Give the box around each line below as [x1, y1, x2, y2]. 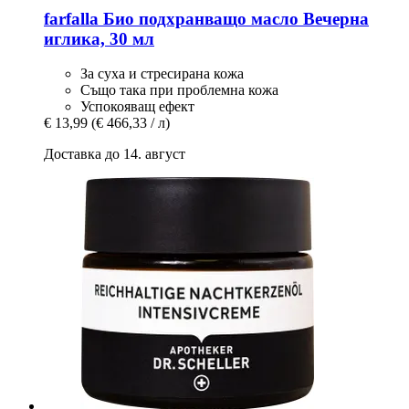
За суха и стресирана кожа [80, 66, 244, 82]
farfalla [44, 8, 99, 28]
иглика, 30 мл [44, 28, 154, 48]
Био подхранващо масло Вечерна [99, 8, 369, 28]
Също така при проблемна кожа [80, 82, 278, 99]
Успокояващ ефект [80, 99, 194, 115]
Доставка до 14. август [44, 146, 185, 163]
